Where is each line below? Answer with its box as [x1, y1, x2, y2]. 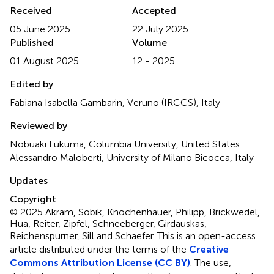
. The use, [190, 256, 231, 268]
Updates [10, 174, 48, 187]
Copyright [10, 193, 56, 205]
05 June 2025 [10, 23, 70, 35]
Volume [132, 36, 167, 48]
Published [10, 36, 54, 48]
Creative [189, 243, 229, 255]
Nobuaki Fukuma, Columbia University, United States [10, 138, 240, 150]
